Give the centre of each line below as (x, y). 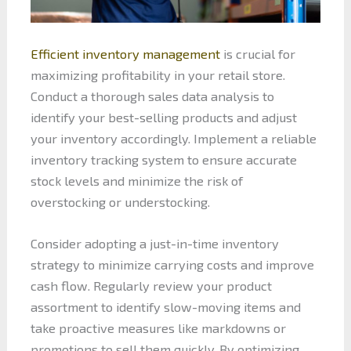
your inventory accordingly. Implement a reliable (173, 139)
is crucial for (257, 54)
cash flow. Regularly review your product (151, 286)
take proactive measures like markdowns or (158, 328)
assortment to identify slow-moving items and (165, 307)
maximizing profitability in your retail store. (157, 75)
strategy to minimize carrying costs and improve (172, 265)
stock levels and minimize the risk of (136, 181)
